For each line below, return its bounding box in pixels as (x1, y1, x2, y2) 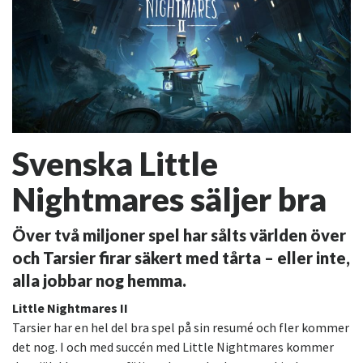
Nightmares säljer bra (12, 180, 327, 220)
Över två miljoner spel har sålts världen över (12, 225, 346, 246)
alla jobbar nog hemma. (12, 271, 186, 291)
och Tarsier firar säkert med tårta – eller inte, (12, 248, 350, 268)
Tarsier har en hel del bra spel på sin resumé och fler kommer (12, 319, 349, 336)
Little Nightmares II (12, 300, 128, 317)
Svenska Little (12, 144, 218, 184)
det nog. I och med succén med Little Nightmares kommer (12, 339, 334, 356)
